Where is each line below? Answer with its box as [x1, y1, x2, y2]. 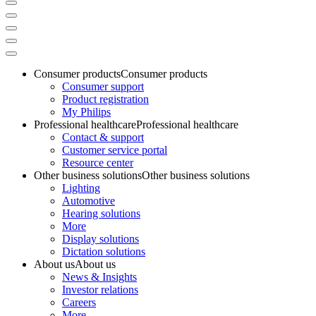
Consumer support [62, 80, 144, 92]
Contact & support [62, 130, 144, 143]
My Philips [62, 105, 111, 118]
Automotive [62, 194, 115, 207]
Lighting [62, 181, 100, 194]
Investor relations [62, 283, 138, 296]
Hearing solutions [62, 207, 140, 219]
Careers [62, 296, 96, 308]
